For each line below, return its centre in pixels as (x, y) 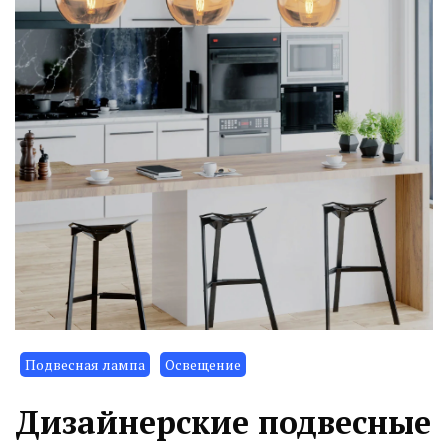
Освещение (203, 364)
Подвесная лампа (85, 364)
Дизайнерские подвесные (223, 421)
